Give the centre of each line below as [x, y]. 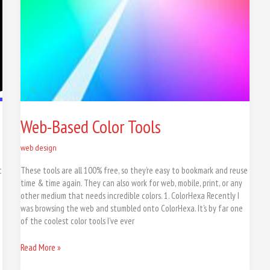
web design [38, 148]
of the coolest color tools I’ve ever [77, 221]
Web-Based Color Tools [90, 127]
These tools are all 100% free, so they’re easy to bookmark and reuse [134, 171]
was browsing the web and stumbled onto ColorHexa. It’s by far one [131, 209]
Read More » [40, 247]
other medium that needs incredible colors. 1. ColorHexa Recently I [130, 196]
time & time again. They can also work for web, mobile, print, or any [131, 183]
